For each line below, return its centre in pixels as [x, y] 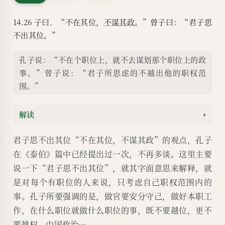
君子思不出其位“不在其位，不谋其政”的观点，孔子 [113, 140]
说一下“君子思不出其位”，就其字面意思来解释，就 [113, 168]
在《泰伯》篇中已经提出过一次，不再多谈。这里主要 [113, 154]
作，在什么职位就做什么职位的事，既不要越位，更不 [113, 210]
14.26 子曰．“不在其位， [59, 22]
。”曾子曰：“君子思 [173, 22]
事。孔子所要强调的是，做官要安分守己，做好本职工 [113, 196]
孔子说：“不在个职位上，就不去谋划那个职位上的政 [113, 60]
